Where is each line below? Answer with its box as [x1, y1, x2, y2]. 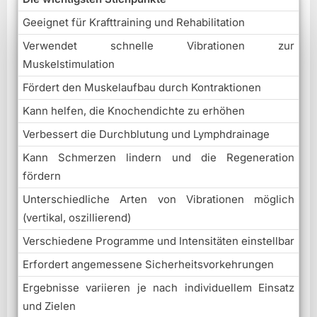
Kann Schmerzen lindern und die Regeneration [23, 150, 294, 164]
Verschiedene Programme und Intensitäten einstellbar [23, 234, 294, 248]
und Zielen [23, 299, 76, 313]
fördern [23, 168, 61, 183]
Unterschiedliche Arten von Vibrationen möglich [23, 192, 294, 206]
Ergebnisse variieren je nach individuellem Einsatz [23, 280, 294, 294]
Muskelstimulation [23, 57, 115, 71]
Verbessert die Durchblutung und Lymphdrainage [23, 127, 270, 141]
